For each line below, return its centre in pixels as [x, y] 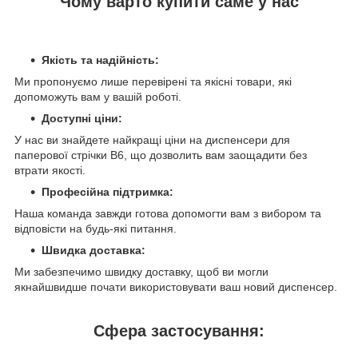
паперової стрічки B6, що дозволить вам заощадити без [161, 155]
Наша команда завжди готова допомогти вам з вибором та [168, 213]
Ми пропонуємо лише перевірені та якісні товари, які [153, 81]
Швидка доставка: [93, 250]
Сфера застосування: [179, 330]
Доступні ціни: [82, 118]
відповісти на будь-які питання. [95, 228]
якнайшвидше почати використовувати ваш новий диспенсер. [176, 286]
